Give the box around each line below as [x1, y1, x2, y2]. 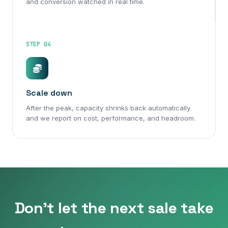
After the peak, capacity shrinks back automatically [26, 104, 190, 112]
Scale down [26, 88, 72, 98]
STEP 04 [26, 40, 51, 48]
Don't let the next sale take [14, 198, 214, 218]
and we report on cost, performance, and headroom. [26, 114, 195, 122]
